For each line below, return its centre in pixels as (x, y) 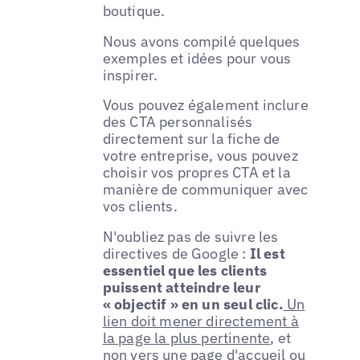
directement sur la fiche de (191, 139)
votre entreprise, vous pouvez (200, 156)
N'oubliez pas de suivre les (190, 237)
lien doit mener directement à (200, 321)
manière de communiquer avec (205, 190)
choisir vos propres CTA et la (196, 173)
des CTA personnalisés (178, 122)
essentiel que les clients (185, 271)
